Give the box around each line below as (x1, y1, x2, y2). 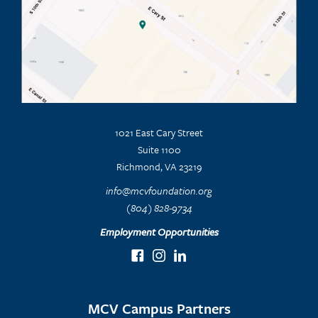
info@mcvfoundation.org (106, 182, 212, 198)
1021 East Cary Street (115, 124, 203, 140)
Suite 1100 (137, 141, 181, 157)
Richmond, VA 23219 (116, 158, 202, 174)
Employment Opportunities (99, 224, 219, 239)
